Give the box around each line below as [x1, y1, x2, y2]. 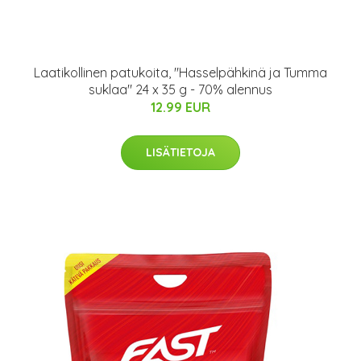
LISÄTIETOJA [146, 145, 215, 160]
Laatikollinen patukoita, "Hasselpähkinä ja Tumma [34, 64, 327, 81]
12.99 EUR [151, 99, 210, 116]
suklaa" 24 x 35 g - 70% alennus [89, 81, 272, 98]
